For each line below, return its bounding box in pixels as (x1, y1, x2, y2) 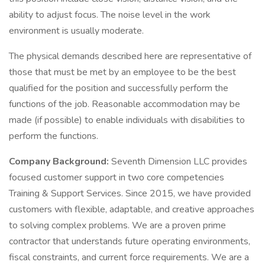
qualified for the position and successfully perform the (9, 82, 228, 95)
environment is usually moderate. (9, 24, 146, 37)
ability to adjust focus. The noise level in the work (9, 8, 211, 21)
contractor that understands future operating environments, (9, 235, 250, 248)
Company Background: (9, 155, 111, 168)
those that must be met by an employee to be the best (9, 66, 236, 79)
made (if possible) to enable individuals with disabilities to (9, 114, 245, 127)
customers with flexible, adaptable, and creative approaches (9, 203, 254, 216)
